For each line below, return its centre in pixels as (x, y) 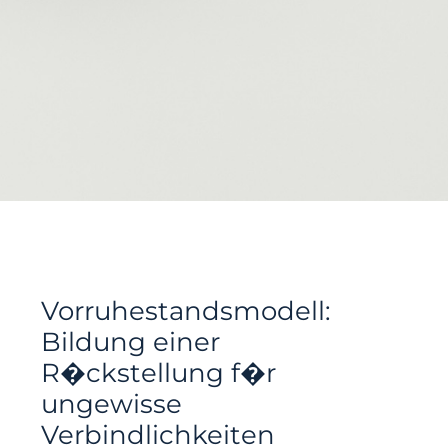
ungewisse (112, 404)
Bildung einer (131, 342)
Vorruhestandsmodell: (186, 311)
